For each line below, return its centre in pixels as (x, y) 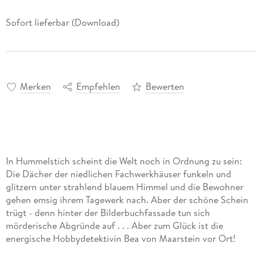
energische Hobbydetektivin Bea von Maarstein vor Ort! (120, 239)
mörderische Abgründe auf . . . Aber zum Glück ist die (114, 226)
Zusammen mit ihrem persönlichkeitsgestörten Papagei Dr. (125, 252)
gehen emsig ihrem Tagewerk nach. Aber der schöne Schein (127, 200)
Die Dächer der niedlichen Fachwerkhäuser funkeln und (118, 174)
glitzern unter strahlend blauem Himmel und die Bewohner (124, 187)
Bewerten (165, 87)
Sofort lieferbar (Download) (62, 23)
